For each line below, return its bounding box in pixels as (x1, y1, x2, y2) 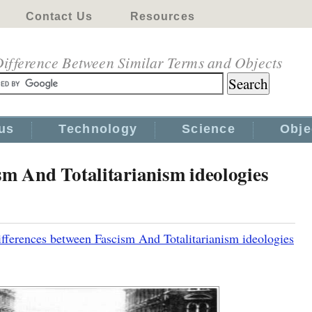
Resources (130, 10, 195, 22)
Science (182, 122, 235, 136)
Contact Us (25, 10, 93, 22)
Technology (58, 122, 138, 136)
